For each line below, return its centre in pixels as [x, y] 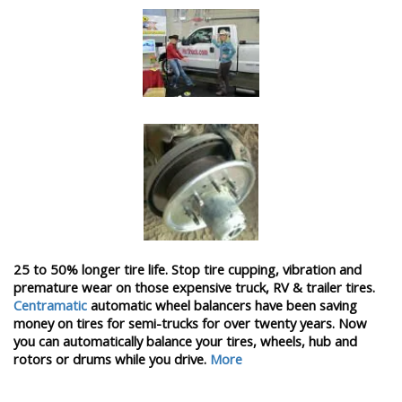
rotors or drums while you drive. [112, 359]
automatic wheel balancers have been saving [224, 306]
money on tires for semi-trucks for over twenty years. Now [190, 323]
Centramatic [52, 306]
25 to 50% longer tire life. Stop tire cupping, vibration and [188, 270]
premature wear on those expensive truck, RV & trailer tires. [194, 288]
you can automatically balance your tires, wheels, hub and [185, 341]
